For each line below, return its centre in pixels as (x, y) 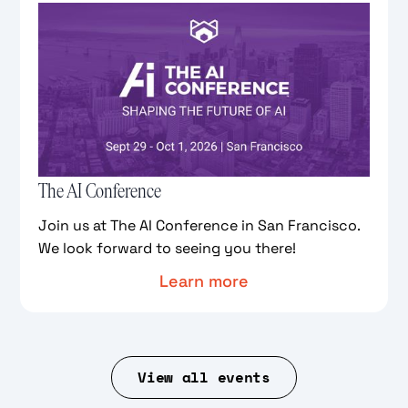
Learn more (204, 280)
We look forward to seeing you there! (168, 248)
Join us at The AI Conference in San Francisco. (199, 225)
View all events (204, 377)
